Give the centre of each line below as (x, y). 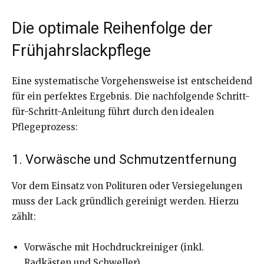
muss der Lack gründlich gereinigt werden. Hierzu (125, 202)
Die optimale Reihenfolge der (112, 29)
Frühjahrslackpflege (81, 51)
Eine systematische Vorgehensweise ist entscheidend (132, 81)
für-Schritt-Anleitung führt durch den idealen (113, 112)
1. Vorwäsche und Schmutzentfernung (124, 160)
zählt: (24, 217)
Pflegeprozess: (45, 127)
